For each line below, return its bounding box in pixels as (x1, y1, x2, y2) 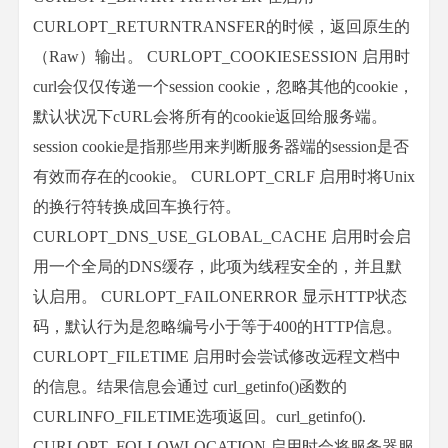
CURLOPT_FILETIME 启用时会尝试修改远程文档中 (33, 348, 401, 365)
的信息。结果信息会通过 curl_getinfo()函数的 (33, 378, 347, 395)
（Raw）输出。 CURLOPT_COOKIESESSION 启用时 (33, 48, 410, 65)
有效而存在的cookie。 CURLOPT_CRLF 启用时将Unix (33, 168, 415, 185)
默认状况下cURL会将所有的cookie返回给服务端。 (33, 108, 387, 125)
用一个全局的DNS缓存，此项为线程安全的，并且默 (33, 258, 402, 275)
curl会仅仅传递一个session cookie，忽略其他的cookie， (33, 78, 414, 95)
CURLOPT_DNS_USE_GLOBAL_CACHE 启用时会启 (33, 228, 411, 245)
